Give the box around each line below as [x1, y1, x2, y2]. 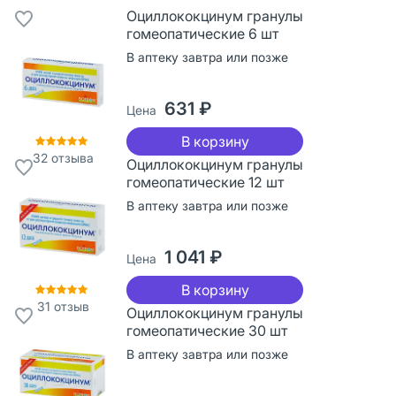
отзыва [47, 149, 94, 165]
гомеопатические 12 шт [126, 172, 284, 191]
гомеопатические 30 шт [126, 321, 287, 339]
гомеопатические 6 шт [126, 24, 278, 42]
